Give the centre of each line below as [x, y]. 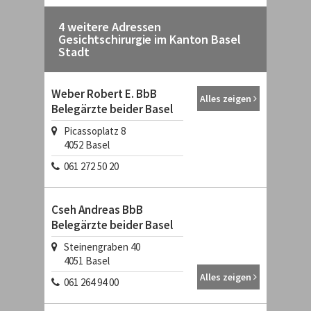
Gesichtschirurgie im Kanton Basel [150, 39]
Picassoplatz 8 [95, 131]
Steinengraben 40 [102, 247]
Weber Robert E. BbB [104, 94]
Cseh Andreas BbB [97, 210]
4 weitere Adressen [110, 27]
